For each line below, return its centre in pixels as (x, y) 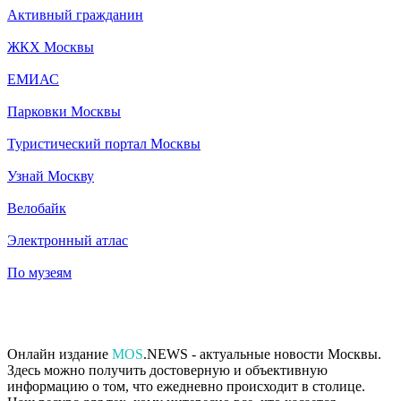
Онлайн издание (60, 354)
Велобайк (37, 208)
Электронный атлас (68, 240)
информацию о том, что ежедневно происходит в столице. (186, 386)
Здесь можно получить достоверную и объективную (167, 370)
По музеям (39, 272)
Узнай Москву (51, 175)
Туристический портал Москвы (104, 143)
